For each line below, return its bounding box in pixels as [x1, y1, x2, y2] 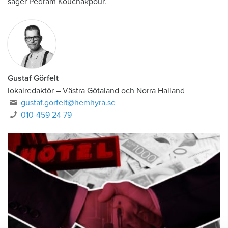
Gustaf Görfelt [8, 73, 59, 83]
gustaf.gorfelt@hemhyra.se [21, 97, 116, 108]
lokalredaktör [8, 85, 54, 96]
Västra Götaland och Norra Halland [63, 85, 185, 96]
